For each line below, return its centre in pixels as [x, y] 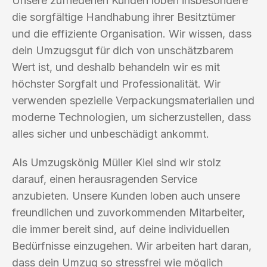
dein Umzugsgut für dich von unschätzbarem [123, 50]
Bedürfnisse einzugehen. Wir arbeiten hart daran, [132, 246]
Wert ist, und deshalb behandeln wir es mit [116, 67]
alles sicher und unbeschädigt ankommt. [111, 133]
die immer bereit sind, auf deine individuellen [121, 229]
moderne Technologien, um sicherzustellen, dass [131, 117]
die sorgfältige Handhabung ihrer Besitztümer [124, 17]
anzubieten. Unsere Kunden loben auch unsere [126, 195]
